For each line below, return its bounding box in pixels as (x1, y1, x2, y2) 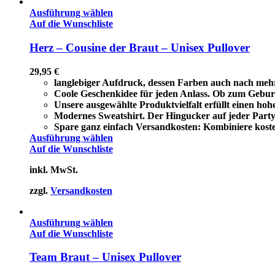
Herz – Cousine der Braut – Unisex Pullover (29, 41, 250, 54)
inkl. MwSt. (29, 164, 78, 175)
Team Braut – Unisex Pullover (29, 250, 181, 264)
